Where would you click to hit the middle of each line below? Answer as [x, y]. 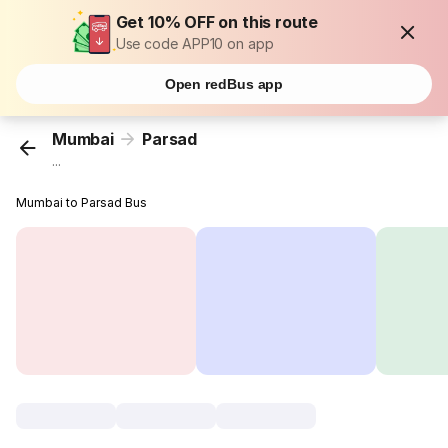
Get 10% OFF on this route [217, 22]
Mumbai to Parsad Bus [82, 203]
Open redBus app [224, 84]
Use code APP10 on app [194, 43]
